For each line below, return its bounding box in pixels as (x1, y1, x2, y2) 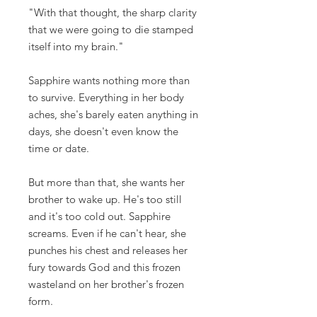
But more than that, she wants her (28, 175, 185, 190)
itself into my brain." (28, 40, 124, 54)
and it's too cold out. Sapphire (28, 209, 171, 224)
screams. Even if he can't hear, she (28, 226, 186, 241)
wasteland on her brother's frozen (28, 277, 184, 292)
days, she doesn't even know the (28, 125, 178, 139)
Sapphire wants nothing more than (28, 74, 190, 88)
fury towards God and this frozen (28, 260, 180, 275)
